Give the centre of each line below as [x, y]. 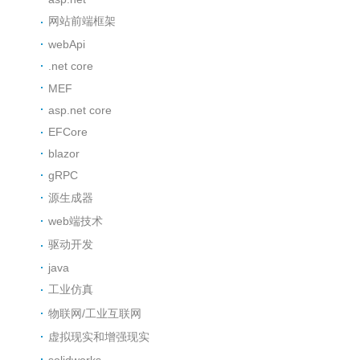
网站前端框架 [82, 21]
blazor [64, 154]
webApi [67, 45]
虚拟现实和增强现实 [99, 336]
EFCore [68, 132]
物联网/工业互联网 [95, 313]
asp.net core [80, 110]
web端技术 [76, 221]
